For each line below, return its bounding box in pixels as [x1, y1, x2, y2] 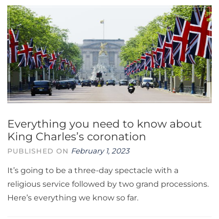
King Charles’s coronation [7, 130, 146, 143]
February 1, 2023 [71, 146, 130, 155]
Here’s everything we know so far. [7, 193, 138, 202]
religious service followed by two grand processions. [7, 179, 209, 189]
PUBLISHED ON [7, 147, 71, 155]
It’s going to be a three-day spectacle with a [7, 166, 178, 175]
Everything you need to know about [7, 117, 202, 131]
